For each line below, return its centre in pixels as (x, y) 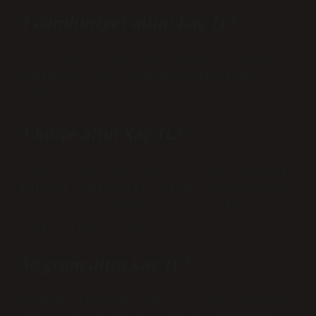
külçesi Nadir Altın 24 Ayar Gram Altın (154, 189)
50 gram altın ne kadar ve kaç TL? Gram (154, 300)
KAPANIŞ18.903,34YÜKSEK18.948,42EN (136, 78)
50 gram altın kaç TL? (104, 264)
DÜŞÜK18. (48, 97)
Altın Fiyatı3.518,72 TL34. (111, 227)
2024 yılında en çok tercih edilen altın (157, 170)
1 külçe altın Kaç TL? (101, 134)
